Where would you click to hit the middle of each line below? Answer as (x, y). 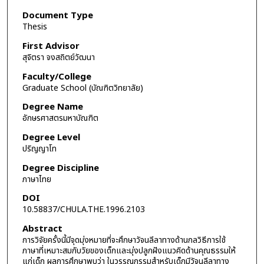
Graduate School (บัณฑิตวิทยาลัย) (82, 88)
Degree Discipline (60, 168)
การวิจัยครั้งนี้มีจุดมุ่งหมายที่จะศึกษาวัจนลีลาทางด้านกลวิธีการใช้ (124, 240)
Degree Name (52, 107)
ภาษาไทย (37, 179)
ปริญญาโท (39, 148)
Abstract (42, 229)
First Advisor (51, 47)
